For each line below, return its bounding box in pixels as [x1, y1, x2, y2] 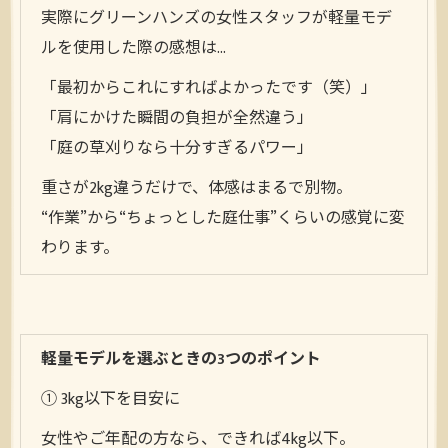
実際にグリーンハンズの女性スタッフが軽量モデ [41, 5, 392, 32]
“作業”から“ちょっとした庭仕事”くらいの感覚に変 [41, 205, 405, 232]
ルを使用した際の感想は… [41, 35, 226, 62]
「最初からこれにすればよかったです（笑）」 [41, 75, 377, 102]
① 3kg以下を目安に [41, 386, 180, 413]
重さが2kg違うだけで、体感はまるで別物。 [41, 175, 352, 202]
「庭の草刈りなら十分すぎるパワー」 [41, 135, 313, 162]
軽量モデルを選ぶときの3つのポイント [41, 346, 321, 373]
